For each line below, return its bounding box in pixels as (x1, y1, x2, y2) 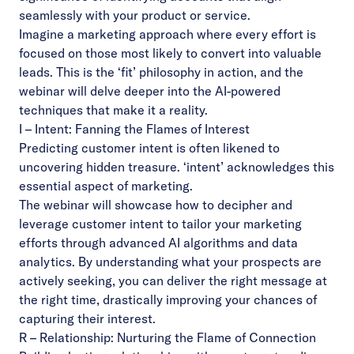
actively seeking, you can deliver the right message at (19, 273, 327, 288)
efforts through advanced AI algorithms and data (19, 235, 298, 250)
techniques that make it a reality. (19, 102, 211, 118)
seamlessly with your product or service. (19, 7, 250, 23)
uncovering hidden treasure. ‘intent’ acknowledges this (19, 159, 334, 175)
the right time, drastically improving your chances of (19, 292, 317, 307)
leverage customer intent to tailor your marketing (19, 216, 302, 232)
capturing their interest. (19, 311, 159, 326)
